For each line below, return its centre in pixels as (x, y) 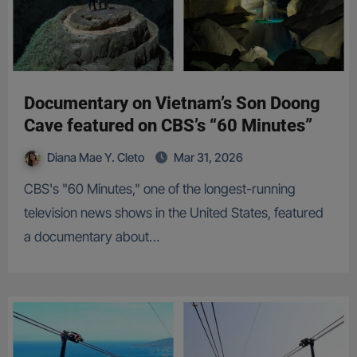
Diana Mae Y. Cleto (96, 158)
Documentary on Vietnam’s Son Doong (172, 104)
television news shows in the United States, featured (173, 213)
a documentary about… (91, 237)
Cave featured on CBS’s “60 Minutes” (168, 126)
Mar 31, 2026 (208, 158)
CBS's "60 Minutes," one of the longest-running (28, 189)
